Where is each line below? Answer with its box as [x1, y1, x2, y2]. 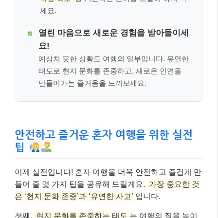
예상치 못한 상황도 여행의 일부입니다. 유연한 [38, 54, 189, 63]
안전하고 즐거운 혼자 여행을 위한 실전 [15, 129, 193, 141]
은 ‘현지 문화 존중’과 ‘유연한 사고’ [15, 192, 133, 201]
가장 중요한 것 [149, 180, 200, 189]
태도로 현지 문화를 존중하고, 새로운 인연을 [38, 67, 182, 75]
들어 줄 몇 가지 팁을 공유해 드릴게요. [15, 180, 147, 189]
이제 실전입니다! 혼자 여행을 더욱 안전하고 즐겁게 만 [15, 168, 201, 177]
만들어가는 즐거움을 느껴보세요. [38, 79, 147, 88]
